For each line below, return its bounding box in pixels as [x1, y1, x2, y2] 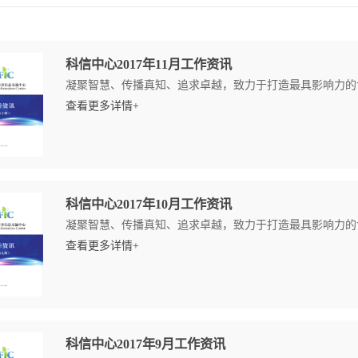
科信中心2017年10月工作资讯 [66, 197, 232, 212]
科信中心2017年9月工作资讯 [66, 336, 225, 352]
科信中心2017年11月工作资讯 [66, 57, 232, 72]
